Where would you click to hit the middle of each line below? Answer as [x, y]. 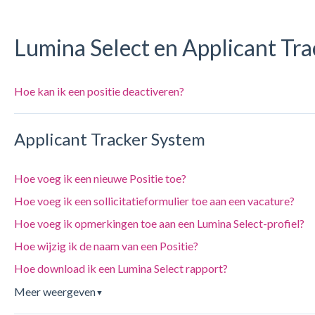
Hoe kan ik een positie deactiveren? [99, 91]
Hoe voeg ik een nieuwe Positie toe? [100, 179]
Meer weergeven [54, 292]
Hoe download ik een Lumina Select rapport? [121, 269]
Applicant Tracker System [109, 139]
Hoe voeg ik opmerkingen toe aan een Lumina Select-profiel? [159, 224]
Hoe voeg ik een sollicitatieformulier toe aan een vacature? [154, 201]
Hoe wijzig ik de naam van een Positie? [106, 246]
